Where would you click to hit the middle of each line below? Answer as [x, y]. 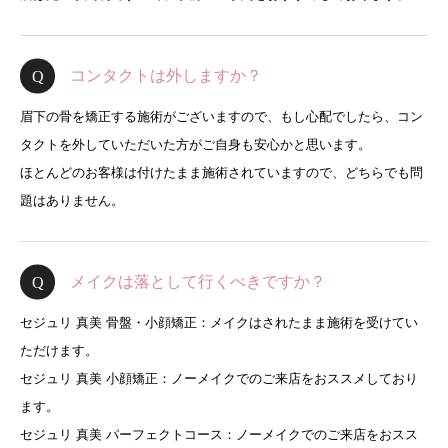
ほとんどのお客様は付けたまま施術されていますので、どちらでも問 [221, 172]
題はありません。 [72, 200]
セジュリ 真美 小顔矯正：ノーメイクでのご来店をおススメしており [219, 378]
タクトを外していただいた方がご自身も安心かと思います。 [195, 144]
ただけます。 [59, 350]
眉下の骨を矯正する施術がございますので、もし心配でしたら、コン [221, 116]
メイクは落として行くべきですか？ [198, 281]
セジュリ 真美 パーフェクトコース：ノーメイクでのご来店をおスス [219, 434]
